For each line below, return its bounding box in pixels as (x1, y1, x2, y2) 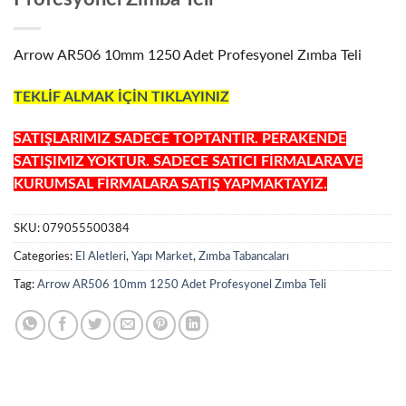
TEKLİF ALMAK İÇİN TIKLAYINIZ (14, 89, 229, 104)
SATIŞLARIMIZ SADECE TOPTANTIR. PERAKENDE (14, 130, 346, 146)
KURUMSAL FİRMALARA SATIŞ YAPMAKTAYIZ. (14, 176, 327, 191)
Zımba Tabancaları (198, 251, 289, 263)
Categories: (14, 251, 75, 263)
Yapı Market (131, 251, 193, 263)
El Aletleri (75, 251, 126, 263)
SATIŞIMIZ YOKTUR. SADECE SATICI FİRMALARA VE (14, 153, 362, 169)
